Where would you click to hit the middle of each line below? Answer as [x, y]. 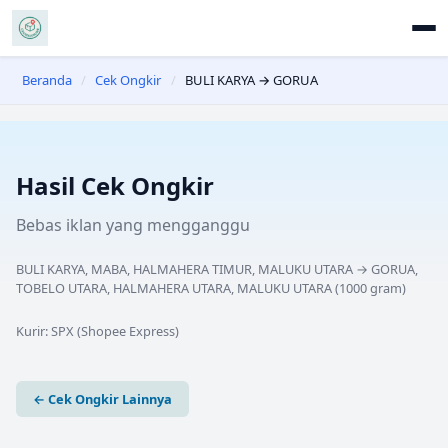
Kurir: [33, 330]
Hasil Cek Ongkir [115, 185]
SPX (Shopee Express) [115, 330]
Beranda [47, 80]
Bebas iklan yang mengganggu [133, 224]
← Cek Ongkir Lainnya [102, 398]
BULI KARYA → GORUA [251, 80]
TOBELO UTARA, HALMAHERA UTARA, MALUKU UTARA [174, 287]
